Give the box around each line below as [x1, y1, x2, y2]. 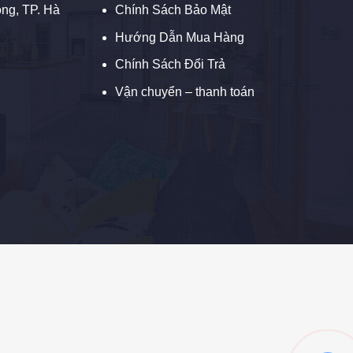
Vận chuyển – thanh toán [115, 85, 255, 99]
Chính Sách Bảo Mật [115, 3, 232, 17]
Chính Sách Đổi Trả [115, 58, 226, 72]
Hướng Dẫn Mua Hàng [115, 30, 245, 44]
